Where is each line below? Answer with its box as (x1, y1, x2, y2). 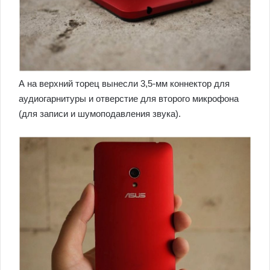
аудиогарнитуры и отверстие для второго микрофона (19, 93, 239, 104)
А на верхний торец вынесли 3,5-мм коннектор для (19, 78, 230, 89)
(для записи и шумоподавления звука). (19, 108, 181, 119)
